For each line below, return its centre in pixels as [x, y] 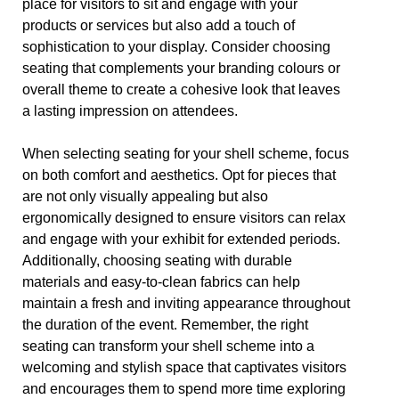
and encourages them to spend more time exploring [184, 389]
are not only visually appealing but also [145, 196]
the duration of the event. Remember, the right [165, 325]
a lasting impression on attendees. [130, 111]
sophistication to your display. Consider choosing [176, 47]
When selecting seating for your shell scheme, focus [186, 154]
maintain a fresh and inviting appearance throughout [186, 303]
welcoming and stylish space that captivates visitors [184, 367]
